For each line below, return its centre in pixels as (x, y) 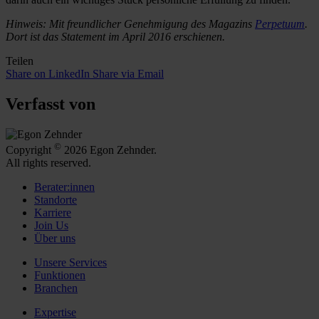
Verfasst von (51, 104)
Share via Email (128, 73)
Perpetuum (280, 23)
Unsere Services (70, 262)
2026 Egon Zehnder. (109, 150)
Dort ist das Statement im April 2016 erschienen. (115, 36)
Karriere (53, 212)
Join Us (51, 225)
